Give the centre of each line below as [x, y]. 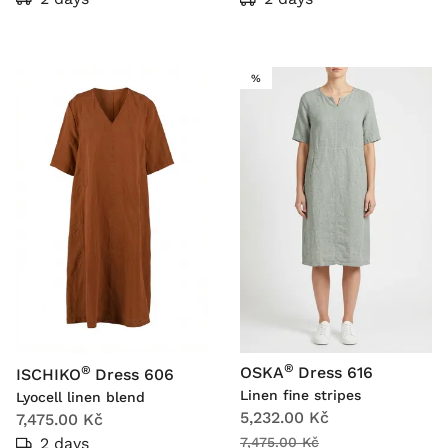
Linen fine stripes [300, 395]
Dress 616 [335, 373]
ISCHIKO [48, 375]
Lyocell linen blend [80, 397]
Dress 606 [134, 375]
